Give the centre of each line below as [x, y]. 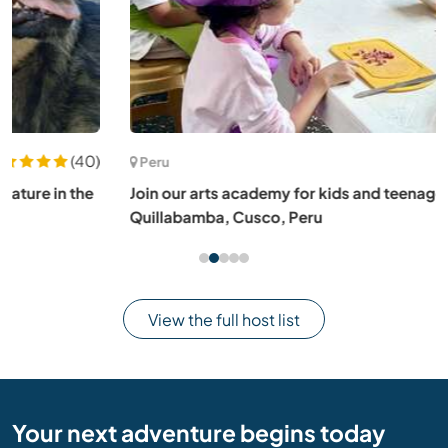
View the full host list [224, 319]
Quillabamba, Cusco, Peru [108, 217]
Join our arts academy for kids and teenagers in [184, 193]
